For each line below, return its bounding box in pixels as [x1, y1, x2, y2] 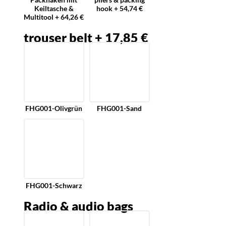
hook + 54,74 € [96, 4, 143, 13]
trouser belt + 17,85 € [23, 29, 148, 45]
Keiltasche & [34, 4, 74, 13]
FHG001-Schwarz [25, 181, 82, 190]
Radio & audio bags [23, 198, 133, 213]
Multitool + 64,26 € [24, 12, 84, 21]
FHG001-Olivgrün [25, 104, 83, 113]
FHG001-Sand [97, 104, 142, 113]
